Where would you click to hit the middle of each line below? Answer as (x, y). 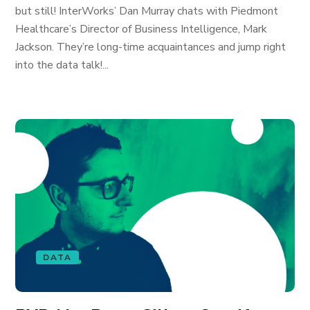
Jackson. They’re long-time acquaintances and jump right (151, 47)
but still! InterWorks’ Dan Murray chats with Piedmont (147, 11)
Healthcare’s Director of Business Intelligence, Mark (142, 29)
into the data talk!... (62, 65)
